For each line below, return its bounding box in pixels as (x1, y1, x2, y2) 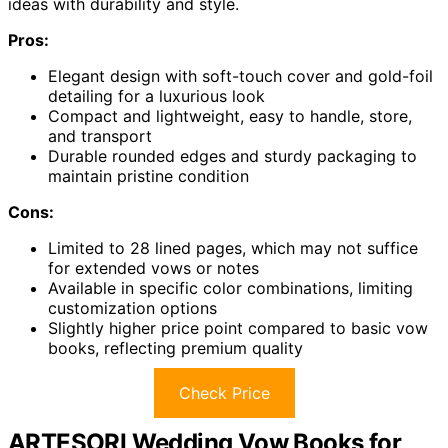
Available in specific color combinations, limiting (48, 278, 413, 299)
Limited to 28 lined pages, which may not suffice (48, 238, 418, 259)
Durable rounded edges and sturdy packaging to (48, 146, 417, 167)
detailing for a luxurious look (48, 86, 265, 107)
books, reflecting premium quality (48, 338, 303, 359)
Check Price (178, 383, 270, 404)
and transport (48, 126, 152, 147)
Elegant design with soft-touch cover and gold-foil (48, 66, 433, 87)
